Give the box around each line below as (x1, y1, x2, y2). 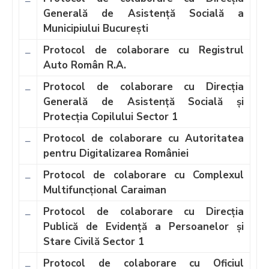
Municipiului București (43, 21, 148, 35)
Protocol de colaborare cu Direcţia (43, 204, 244, 219)
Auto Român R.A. (43, 58, 126, 72)
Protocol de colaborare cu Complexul (43, 168, 244, 182)
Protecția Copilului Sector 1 (43, 109, 178, 124)
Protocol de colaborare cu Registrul (43, 43, 244, 57)
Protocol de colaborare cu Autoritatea (43, 131, 244, 145)
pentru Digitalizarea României (43, 146, 189, 160)
